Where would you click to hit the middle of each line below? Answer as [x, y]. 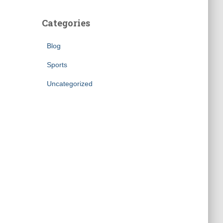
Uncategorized [69, 84]
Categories [66, 23]
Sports [57, 65]
